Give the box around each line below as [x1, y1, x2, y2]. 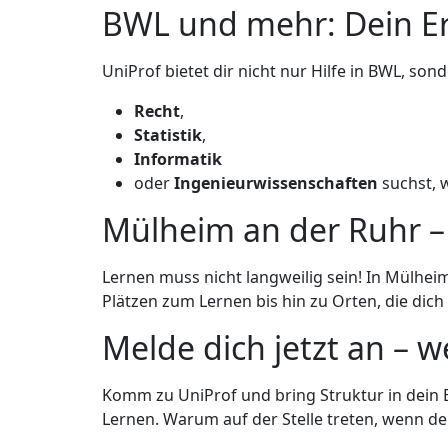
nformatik [140, 148, 222, 171]
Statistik [134, 124, 202, 147]
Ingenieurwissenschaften [174, 172, 378, 195]
